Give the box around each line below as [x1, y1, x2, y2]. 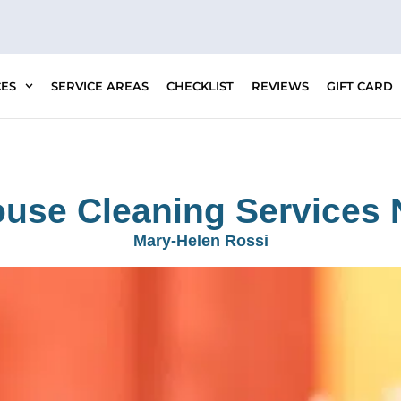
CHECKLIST [166, 79, 234, 93]
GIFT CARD [326, 79, 393, 93]
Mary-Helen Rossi [132, 232, 269, 250]
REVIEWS [251, 79, 309, 93]
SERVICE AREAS [50, 79, 149, 93]
